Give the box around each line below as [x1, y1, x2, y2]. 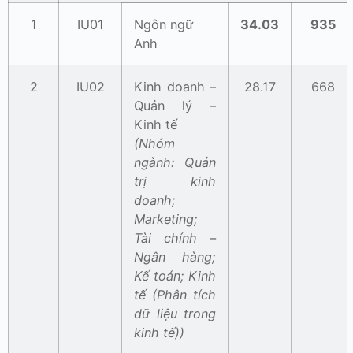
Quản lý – [134, 98, 216, 114]
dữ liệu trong [134, 306, 216, 322]
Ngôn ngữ [134, 17, 193, 33]
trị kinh [134, 173, 216, 190]
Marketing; [134, 211, 198, 228]
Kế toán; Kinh [134, 268, 216, 284]
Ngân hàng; [134, 249, 216, 266]
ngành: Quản [134, 154, 216, 171]
